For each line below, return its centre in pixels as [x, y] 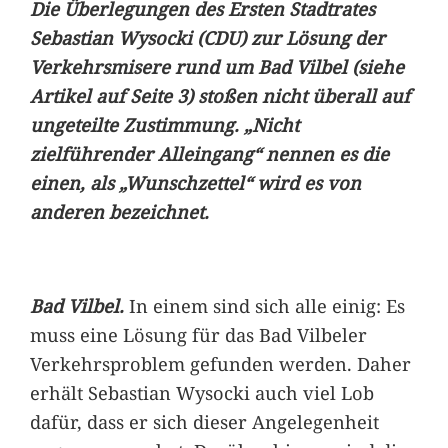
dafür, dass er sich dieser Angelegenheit [204, 422]
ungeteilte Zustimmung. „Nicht [164, 124]
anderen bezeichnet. [119, 211]
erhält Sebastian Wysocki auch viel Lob [201, 393]
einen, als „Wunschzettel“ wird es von [195, 182]
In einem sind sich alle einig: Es [266, 306]
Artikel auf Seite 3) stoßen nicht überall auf [219, 95]
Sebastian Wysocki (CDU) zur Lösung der [207, 37]
